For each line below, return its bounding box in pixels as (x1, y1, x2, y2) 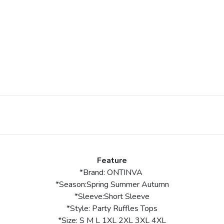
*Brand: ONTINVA (79, 167, 142, 178)
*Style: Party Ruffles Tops (66, 203, 157, 214)
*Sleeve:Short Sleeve (74, 191, 149, 202)
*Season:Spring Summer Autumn (55, 179, 169, 190)
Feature (97, 155, 127, 166)
